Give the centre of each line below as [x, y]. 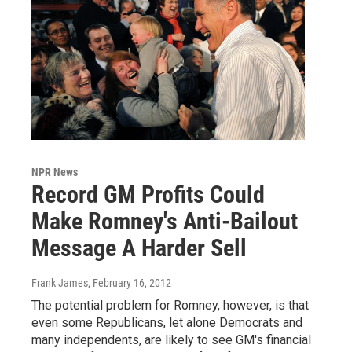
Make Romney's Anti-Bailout [165, 222]
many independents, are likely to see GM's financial [171, 340]
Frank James [60, 283]
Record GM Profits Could [148, 195]
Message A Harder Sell [139, 248]
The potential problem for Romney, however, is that [170, 306]
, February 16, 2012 [130, 283]
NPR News [55, 172]
